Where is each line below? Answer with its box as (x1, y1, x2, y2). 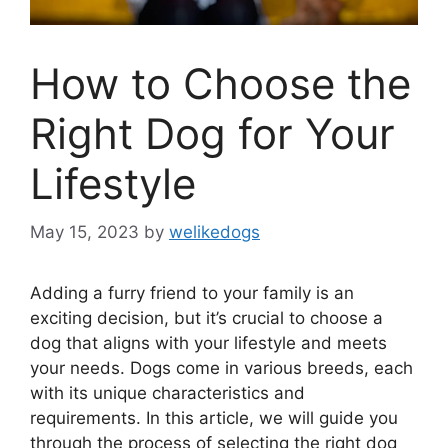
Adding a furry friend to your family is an (30, 283, 354, 304)
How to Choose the (30, 57, 411, 109)
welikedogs (169, 222, 260, 243)
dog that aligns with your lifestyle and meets (30, 333, 387, 354)
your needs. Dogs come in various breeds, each (30, 358, 413, 379)
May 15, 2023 (30, 222, 139, 243)
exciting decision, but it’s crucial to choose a (30, 308, 383, 329)
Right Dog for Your (30, 107, 395, 159)
